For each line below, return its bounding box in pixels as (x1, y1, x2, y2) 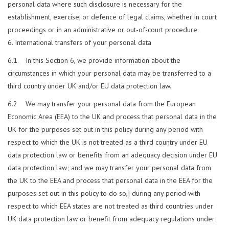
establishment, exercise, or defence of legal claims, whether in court (8, 12, 217, 22)
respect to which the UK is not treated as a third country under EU (8, 138, 208, 147)
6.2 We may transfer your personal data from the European (8, 99, 196, 109)
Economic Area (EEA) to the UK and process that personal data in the (8, 112, 217, 122)
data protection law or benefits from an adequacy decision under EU (8, 150, 217, 160)
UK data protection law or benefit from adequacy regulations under (8, 214, 215, 224)
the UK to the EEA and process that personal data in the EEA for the (8, 176, 213, 186)
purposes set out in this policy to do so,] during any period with (8, 189, 200, 198)
